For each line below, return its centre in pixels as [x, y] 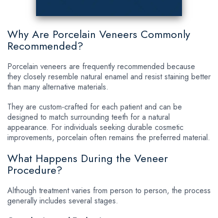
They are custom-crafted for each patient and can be [95, 107]
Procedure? [35, 170]
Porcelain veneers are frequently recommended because [101, 66]
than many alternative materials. [58, 87]
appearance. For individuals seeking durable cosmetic [95, 127]
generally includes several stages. [63, 200]
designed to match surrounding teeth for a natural [89, 117]
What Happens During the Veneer [88, 158]
